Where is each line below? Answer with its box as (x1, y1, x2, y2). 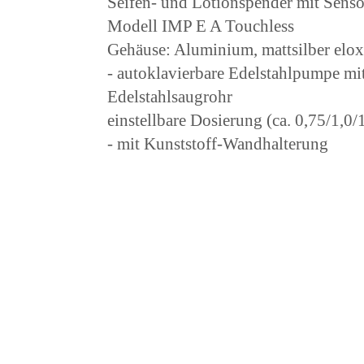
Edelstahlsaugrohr (107, 87, 232, 106)
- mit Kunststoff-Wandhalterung (107, 134, 328, 153)
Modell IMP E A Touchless (107, 16, 294, 35)
